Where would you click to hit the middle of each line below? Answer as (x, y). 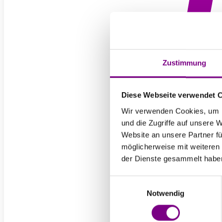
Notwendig (166, 193)
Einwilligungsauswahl (144, 181)
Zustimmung (184, 62)
